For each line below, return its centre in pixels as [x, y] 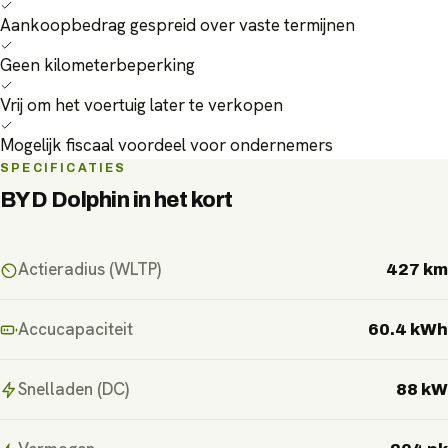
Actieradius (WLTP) [89, 269]
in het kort [181, 200]
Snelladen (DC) [73, 389]
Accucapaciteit [75, 329]
